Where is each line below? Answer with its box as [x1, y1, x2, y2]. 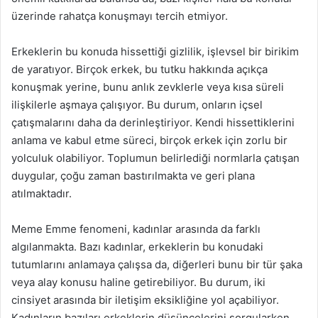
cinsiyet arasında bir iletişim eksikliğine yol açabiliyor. [11, 293, 279, 307]
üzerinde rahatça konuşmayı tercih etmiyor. [11, 9, 228, 23]
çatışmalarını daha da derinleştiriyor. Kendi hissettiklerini [11, 116, 295, 129]
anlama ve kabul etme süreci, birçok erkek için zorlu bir [11, 133, 287, 147]
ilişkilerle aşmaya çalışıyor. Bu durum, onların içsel [11, 98, 263, 111]
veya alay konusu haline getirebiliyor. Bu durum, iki [11, 275, 265, 289]
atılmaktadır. [11, 187, 72, 200]
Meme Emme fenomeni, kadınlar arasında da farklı [11, 222, 261, 236]
